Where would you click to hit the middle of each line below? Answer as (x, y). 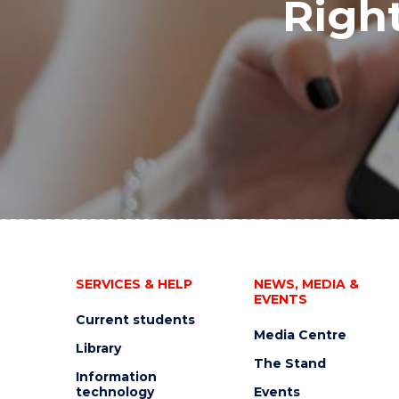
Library (98, 348)
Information (116, 377)
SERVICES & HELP (134, 284)
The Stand (289, 363)
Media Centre (300, 335)
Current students (135, 320)
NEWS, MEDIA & (306, 284)
